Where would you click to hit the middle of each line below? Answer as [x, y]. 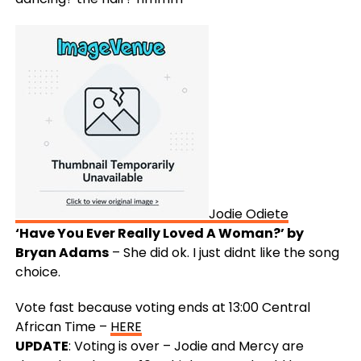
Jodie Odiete [248, 214]
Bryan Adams [62, 253]
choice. [37, 272]
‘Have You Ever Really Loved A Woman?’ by [159, 234]
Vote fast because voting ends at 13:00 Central [162, 308]
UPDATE [41, 346]
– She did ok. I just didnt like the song [224, 253]
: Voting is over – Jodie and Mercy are [186, 346]
